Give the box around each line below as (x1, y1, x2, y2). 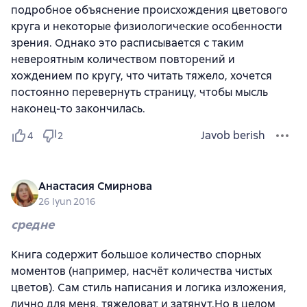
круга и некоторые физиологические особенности (11, 19, 282, 34)
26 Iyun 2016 (38, 195, 95, 208)
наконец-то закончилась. (11, 101, 145, 116)
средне (11, 216, 54, 232)
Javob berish (201, 127, 265, 143)
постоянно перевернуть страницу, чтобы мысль (11, 84, 268, 99)
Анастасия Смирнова (38, 178, 152, 193)
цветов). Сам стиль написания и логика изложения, (11, 280, 286, 295)
